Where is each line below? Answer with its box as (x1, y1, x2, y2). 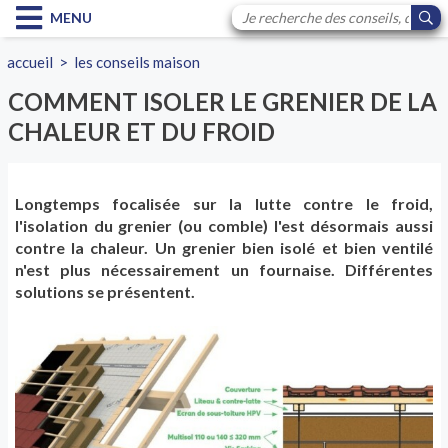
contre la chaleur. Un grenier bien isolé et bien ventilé (15, 238, 433, 258)
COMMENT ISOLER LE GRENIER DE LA (7, 87, 437, 116)
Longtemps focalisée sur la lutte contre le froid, (15, 194, 433, 214)
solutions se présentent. (15, 282, 195, 302)
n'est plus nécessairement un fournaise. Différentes (15, 260, 433, 280)
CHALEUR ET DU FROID (7, 117, 275, 146)
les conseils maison (74, 53, 201, 71)
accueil (7, 53, 54, 71)
